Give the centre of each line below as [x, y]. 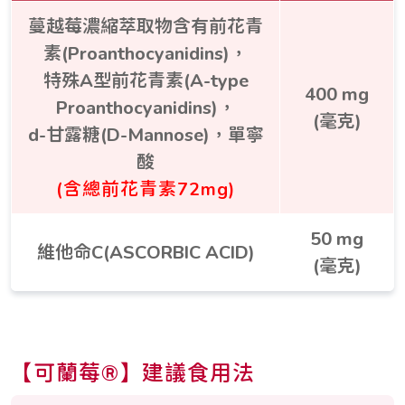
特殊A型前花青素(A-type [146, 80]
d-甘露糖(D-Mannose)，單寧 [146, 134]
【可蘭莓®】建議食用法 [133, 372]
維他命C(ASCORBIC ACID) [146, 251]
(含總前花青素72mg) [146, 188]
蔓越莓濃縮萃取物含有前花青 [146, 25]
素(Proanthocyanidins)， [146, 52]
